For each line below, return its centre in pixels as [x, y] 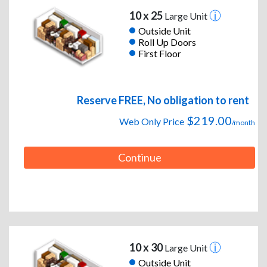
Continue [139, 158]
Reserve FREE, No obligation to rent [163, 100]
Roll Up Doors [167, 42]
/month [243, 123]
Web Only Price [152, 122]
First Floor [159, 53]
